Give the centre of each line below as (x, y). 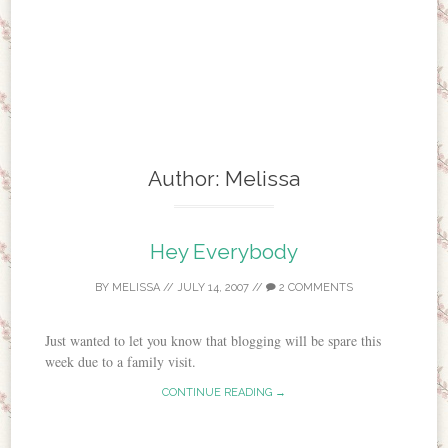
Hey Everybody (224, 251)
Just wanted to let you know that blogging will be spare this (213, 340)
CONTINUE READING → (224, 392)
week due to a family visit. (121, 361)
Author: (186, 178)
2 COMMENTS (314, 287)
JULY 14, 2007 (213, 287)
